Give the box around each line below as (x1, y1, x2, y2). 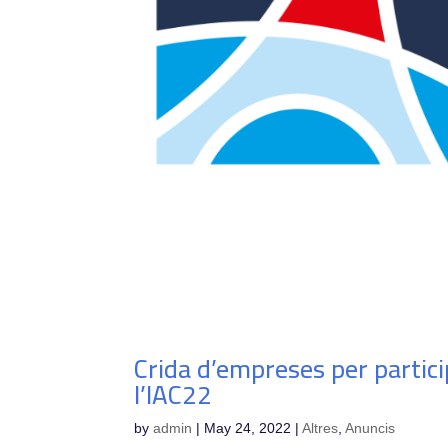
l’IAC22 (134, 369, 213, 419)
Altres (302, 419, 339, 436)
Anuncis (345, 419, 396, 436)
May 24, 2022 (204, 419, 292, 436)
